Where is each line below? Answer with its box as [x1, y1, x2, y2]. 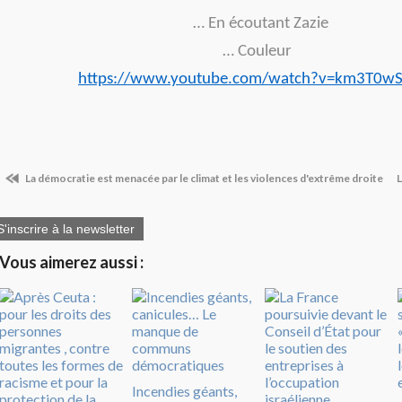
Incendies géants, [132, 382, 237, 400]
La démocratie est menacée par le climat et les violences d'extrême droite [23, 171, 383, 185]
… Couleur [222, 43, 299, 60]
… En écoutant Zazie [192, 15, 328, 32]
